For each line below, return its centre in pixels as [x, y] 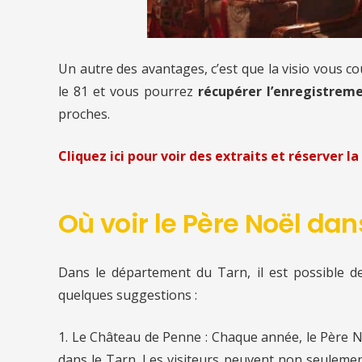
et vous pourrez [143, 91]
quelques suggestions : [128, 295]
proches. [84, 114]
